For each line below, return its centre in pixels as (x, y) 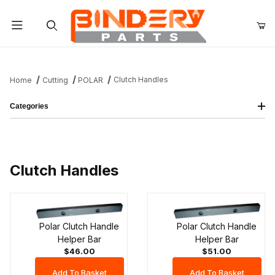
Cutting (55, 80)
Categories (29, 106)
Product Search (50, 56)
